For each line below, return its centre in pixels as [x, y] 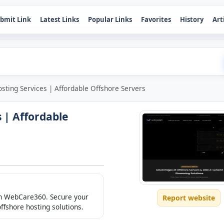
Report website [189, 198]
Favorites [156, 19]
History [192, 19]
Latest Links [59, 19]
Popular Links [110, 19]
